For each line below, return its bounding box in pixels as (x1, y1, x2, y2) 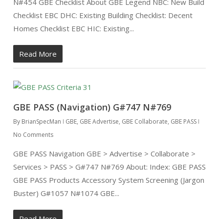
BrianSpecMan (21, 117, 61, 126)
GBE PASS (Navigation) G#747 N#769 (13, 101, 171, 113)
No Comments (13, 131, 53, 139)
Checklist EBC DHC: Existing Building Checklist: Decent (13, 10, 193, 20)
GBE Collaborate (121, 117, 168, 126)
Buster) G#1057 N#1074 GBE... (13, 188, 119, 198)
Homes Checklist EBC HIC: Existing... (13, 23, 134, 33)
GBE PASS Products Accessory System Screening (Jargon (13, 175, 204, 185)
